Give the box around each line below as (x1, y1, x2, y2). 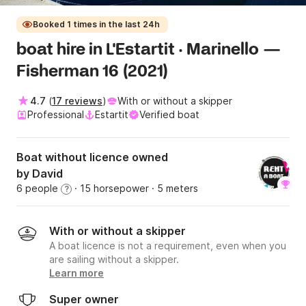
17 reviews (52, 95, 102, 107)
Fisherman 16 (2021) (16, 61, 169, 83)
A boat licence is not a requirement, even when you (49, 240, 286, 252)
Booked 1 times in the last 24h (33, 19, 160, 30)
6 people (16, 182, 61, 195)
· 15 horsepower (72, 182, 149, 195)
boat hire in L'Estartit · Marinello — (16, 40, 281, 61)
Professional (27, 109, 84, 121)
